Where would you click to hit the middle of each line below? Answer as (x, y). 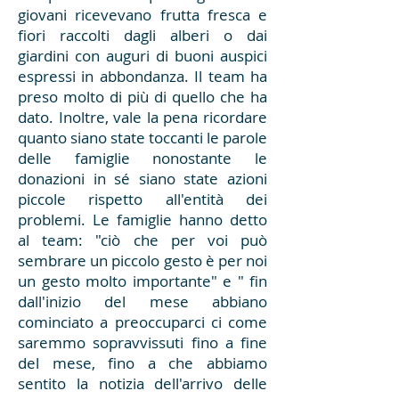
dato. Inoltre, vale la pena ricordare (142, 117)
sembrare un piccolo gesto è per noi (142, 261)
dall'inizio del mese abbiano (142, 301)
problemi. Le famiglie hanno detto (142, 220)
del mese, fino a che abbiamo (142, 363)
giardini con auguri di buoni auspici (142, 56)
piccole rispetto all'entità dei (142, 199)
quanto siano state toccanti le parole (142, 138)
